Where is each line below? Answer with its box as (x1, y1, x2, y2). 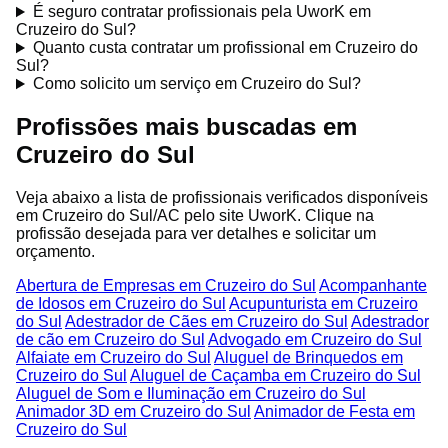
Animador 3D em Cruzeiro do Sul (16, 403, 251, 421)
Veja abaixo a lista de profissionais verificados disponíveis (16, 189, 428, 207)
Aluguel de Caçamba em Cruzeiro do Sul (130, 367, 421, 385)
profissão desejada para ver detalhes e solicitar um (16, 225, 376, 243)
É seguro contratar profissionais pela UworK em (32, 3, 371, 21)
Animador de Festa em (254, 403, 415, 421)
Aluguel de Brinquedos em (214, 349, 403, 367)
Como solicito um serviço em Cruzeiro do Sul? (32, 75, 361, 93)
